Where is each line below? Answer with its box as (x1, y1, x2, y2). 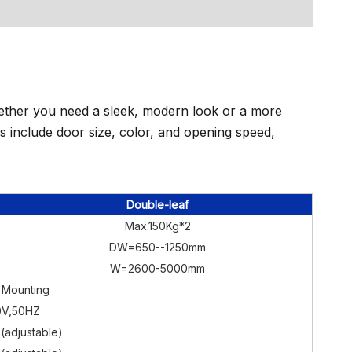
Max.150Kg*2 (124, 219, 191, 233)
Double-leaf (126, 198, 189, 211)
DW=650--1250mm (109, 240, 206, 254)
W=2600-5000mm (110, 262, 205, 275)
